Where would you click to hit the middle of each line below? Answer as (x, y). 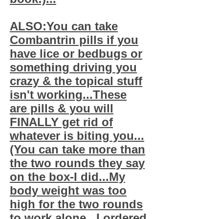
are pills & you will (62, 108)
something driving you (73, 67)
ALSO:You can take (64, 26)
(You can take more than (77, 149)
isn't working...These (68, 95)
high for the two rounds (76, 204)
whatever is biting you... (77, 136)
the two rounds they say (77, 163)
